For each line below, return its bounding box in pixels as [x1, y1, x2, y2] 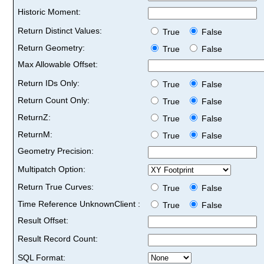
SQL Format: [18, 252, 65, 262]
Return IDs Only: [18, 78, 80, 88]
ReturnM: [18, 129, 52, 139]
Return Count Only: [18, 95, 90, 105]
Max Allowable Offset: [18, 59, 98, 69]
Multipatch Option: [18, 164, 85, 174]
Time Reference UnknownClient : [18, 199, 140, 209]
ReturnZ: [18, 112, 51, 122]
